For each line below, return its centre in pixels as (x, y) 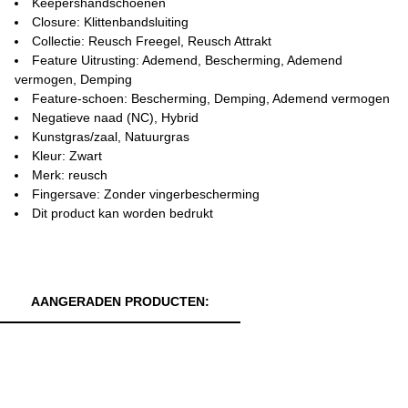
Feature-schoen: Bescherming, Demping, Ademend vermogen (211, 98)
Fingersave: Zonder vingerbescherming (146, 194)
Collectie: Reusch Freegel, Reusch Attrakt (152, 41)
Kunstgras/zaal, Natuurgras (111, 137)
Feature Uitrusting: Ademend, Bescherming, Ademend (187, 60)
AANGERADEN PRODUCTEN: (120, 301)
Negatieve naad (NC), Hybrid (115, 117)
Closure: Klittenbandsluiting (110, 22)
